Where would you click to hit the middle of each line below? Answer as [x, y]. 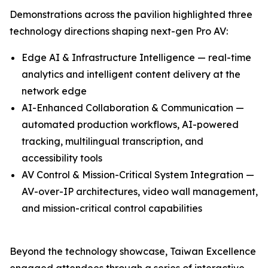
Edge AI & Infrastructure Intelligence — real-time [136, 57]
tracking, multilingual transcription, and [112, 141]
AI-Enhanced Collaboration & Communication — [133, 107]
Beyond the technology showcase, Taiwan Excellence [133, 251]
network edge [54, 91]
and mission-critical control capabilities [112, 208]
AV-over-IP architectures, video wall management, [140, 191]
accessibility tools [62, 158]
